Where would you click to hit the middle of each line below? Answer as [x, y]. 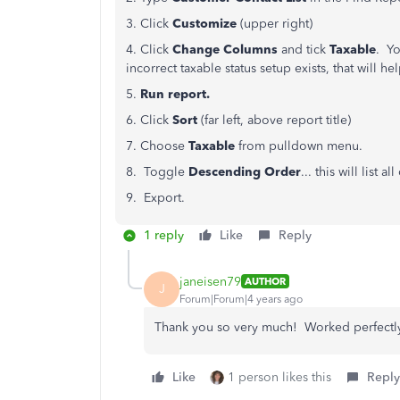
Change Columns [225, 50]
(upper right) [275, 24]
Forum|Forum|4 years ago [241, 299]
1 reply [164, 235]
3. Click [149, 24]
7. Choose [157, 146]
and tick [304, 50]
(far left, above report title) [274, 120]
